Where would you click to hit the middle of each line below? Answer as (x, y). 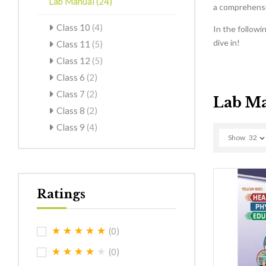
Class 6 (72, 77)
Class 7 (72, 94)
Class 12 (74, 60)
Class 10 (74, 27)
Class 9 (72, 127)
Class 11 (74, 44)
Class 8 (72, 110)
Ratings (61, 194)
